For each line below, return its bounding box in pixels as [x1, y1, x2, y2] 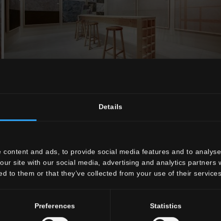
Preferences [34, 202, 75, 210]
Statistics [149, 202, 182, 210]
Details [99, 103, 122, 111]
